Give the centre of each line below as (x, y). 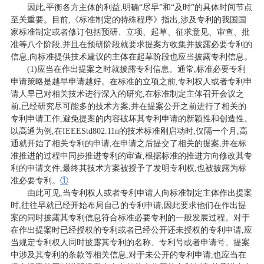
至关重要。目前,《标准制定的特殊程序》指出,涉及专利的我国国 (128, 19)
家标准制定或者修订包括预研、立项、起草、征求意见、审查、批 (130, 32)
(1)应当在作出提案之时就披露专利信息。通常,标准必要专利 (136, 69)
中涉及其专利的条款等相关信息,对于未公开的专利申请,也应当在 (128, 255)
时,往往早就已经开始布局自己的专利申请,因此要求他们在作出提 (128, 205)
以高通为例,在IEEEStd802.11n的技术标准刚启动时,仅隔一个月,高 (129, 131)
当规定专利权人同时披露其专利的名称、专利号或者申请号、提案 (130, 242)
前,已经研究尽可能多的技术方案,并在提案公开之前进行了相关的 (128, 106)
